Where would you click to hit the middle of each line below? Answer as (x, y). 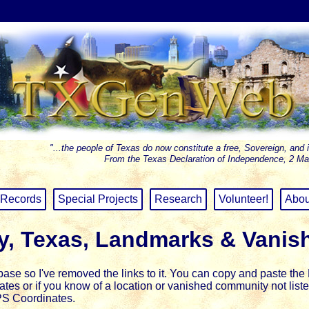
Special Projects (98, 199)
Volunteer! (244, 199)
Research (179, 199)
